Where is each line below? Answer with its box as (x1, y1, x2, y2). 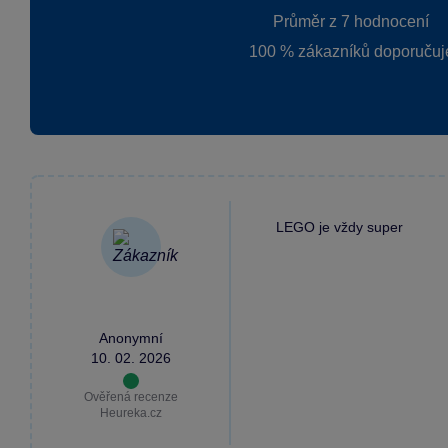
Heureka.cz (100, 405, 162, 420)
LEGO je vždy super (276, 218, 403, 235)
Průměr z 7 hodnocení (273, 12, 429, 30)
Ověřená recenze (84, 389, 178, 404)
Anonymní (99, 329, 163, 346)
